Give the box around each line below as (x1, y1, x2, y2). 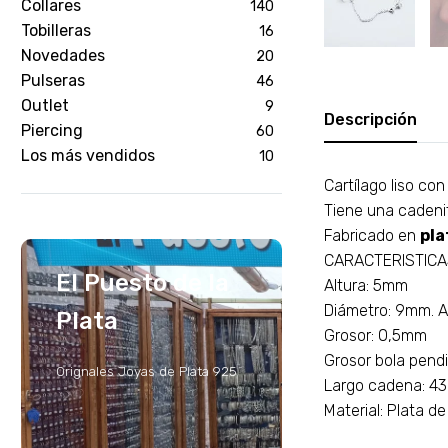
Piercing (21, 121, 83, 140)
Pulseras (21, 71, 85, 90)
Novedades (21, 46, 105, 65)
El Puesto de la (56, 269, 229, 297)
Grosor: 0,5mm (324, 325, 427, 345)
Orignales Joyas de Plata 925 (56, 363, 241, 379)
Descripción (324, 109, 417, 129)
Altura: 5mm (324, 275, 408, 295)
